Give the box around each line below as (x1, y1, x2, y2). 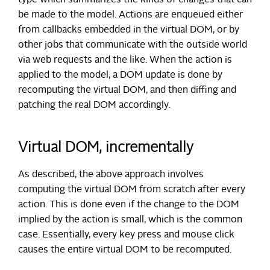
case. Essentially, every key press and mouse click (18, 230, 234, 240)
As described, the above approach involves (18, 169, 204, 180)
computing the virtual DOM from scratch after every (18, 184, 245, 195)
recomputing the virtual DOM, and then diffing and (18, 85, 236, 95)
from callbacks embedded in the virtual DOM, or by (18, 25, 239, 35)
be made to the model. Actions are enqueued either (18, 10, 243, 20)
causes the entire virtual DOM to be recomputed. (18, 245, 231, 255)
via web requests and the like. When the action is (18, 55, 232, 65)
